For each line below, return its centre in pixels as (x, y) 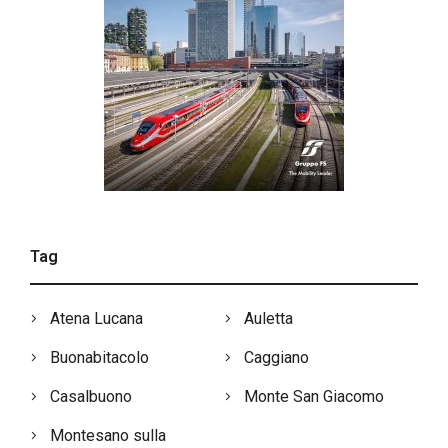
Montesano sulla (108, 435)
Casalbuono (91, 396)
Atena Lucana (96, 318)
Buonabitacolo (99, 357)
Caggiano (276, 357)
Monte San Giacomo (314, 396)
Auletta (268, 318)
